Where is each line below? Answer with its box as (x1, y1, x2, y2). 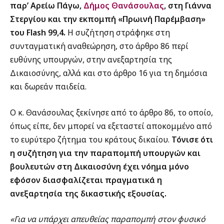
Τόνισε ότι (171, 133, 213, 145)
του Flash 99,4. (10, 27, 65, 38)
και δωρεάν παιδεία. (10, 81, 86, 92)
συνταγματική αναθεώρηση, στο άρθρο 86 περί (10, 40, 188, 52)
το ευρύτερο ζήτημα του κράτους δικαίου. (10, 133, 171, 145)
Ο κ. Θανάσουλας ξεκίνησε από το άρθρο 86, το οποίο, (10, 106, 213, 118)
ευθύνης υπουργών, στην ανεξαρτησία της (10, 54, 172, 65)
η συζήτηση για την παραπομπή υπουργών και (10, 147, 200, 158)
